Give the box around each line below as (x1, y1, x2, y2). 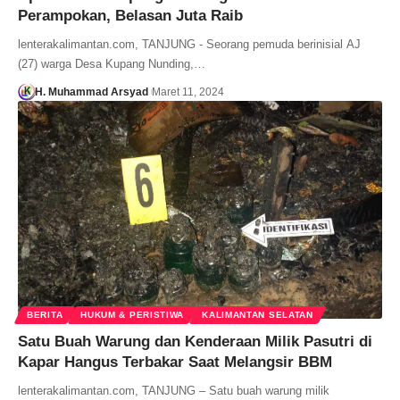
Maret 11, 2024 (151, 85, 224, 98)
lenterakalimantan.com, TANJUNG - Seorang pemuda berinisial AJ (18, 37, 361, 51)
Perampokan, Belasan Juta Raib (18, 6, 243, 24)
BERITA (27, 310, 63, 321)
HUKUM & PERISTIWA (80, 310, 185, 321)
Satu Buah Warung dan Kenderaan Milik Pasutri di (18, 333, 372, 351)
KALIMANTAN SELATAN (202, 310, 313, 321)
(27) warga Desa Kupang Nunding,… (18, 56, 205, 71)
